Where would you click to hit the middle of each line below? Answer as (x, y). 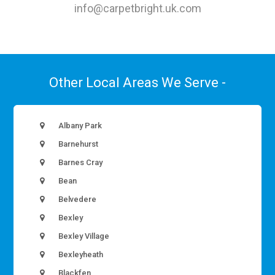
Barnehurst (78, 144)
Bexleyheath (80, 255)
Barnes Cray (80, 163)
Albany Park (79, 126)
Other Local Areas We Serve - (137, 83)
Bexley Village (83, 236)
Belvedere (77, 199)
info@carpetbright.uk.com (137, 8)
